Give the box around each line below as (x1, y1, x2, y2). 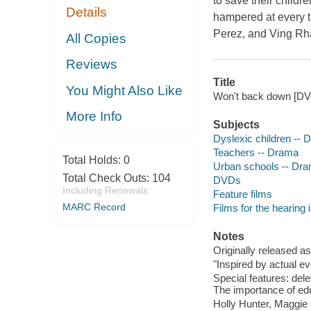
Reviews (66, 57, 118, 72)
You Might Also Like (66, 83, 183, 98)
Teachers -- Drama (212, 146, 299, 158)
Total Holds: (62, 153, 124, 166)
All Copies (66, 31, 127, 46)
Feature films (212, 187, 272, 200)
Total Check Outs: (62, 171, 152, 184)
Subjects (212, 119, 260, 131)
